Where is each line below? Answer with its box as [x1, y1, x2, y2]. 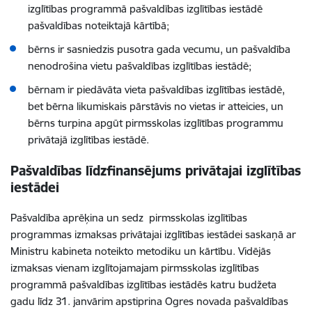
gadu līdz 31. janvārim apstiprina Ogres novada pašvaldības [10, 295, 288, 308]
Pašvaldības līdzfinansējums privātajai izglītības [10, 162, 301, 179]
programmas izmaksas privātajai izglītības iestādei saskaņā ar [10, 228, 296, 241]
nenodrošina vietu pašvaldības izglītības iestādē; [28, 59, 251, 72]
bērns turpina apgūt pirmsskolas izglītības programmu [28, 116, 283, 130]
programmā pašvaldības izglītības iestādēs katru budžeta [10, 278, 276, 291]
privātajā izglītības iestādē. [28, 133, 149, 146]
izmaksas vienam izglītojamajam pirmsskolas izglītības [10, 261, 259, 274]
